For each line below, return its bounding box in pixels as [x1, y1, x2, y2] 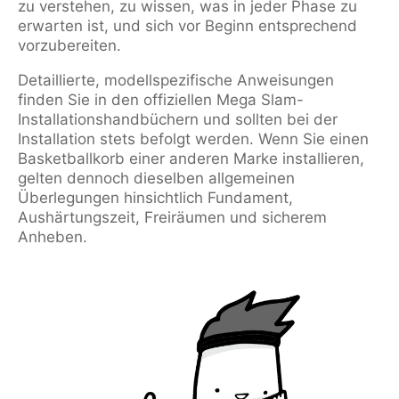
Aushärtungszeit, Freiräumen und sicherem [18, 208, 327, 226]
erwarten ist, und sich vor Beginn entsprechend [18, 17, 357, 35]
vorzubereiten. [18, 37, 121, 54]
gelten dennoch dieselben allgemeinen [18, 169, 295, 187]
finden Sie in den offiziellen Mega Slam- [18, 91, 304, 109]
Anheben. [18, 228, 87, 246]
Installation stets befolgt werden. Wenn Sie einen [18, 130, 369, 148]
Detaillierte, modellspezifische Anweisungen [18, 71, 334, 89]
